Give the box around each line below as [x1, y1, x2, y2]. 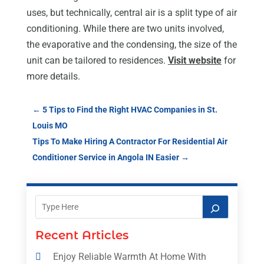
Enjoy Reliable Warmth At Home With [52, 251, 206, 263]
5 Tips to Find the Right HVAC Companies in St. [42, 105, 217, 115]
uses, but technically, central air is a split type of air [26, 7, 237, 19]
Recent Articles [35, 228, 128, 243]
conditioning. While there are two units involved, [26, 23, 224, 35]
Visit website [167, 55, 222, 67]
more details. [26, 71, 80, 82]
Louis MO [32, 121, 68, 131]
